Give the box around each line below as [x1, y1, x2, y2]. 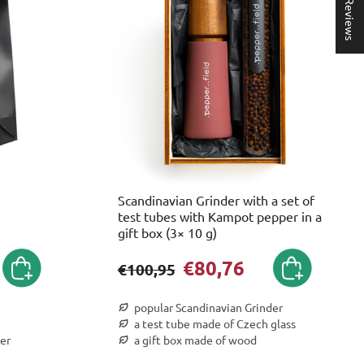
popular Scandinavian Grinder [133, 299, 283, 314]
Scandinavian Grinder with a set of [117, 191, 314, 208]
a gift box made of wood [133, 331, 257, 347]
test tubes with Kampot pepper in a [117, 207, 322, 224]
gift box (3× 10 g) [117, 223, 217, 240]
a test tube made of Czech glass [133, 315, 296, 331]
